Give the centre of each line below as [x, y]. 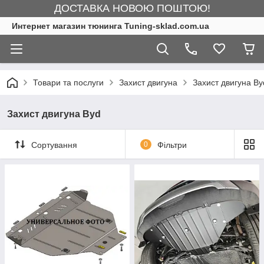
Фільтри [172, 145]
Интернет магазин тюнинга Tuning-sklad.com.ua [110, 26]
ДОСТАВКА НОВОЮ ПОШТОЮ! [132, 8]
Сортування [54, 145]
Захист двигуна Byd [54, 114]
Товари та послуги [68, 82]
